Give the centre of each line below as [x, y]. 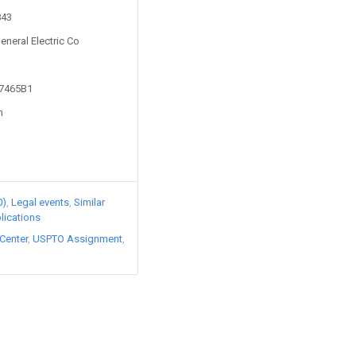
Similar [89, 202]
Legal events [40, 202]
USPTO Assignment [77, 239]
